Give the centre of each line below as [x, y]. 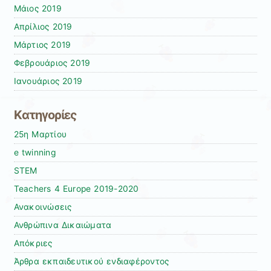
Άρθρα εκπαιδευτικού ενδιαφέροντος [91, 262]
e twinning [34, 153]
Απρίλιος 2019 [43, 26]
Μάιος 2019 [38, 8]
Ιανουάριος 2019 [48, 81]
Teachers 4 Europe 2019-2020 [76, 189]
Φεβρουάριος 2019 [52, 63]
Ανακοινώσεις [43, 207]
